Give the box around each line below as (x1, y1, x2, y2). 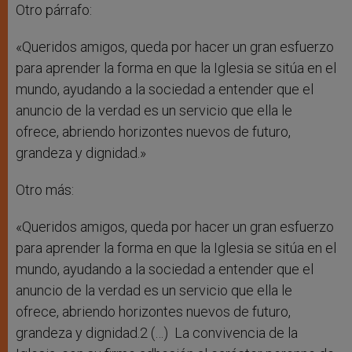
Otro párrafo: (16, 2, 92, 19)
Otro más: (16, 181, 74, 199)
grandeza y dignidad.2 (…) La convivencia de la (16, 324, 298, 342)
